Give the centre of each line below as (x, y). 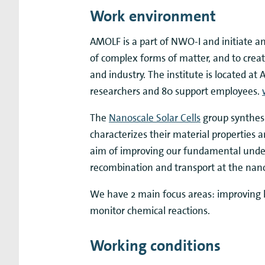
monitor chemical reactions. (150, 210)
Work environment (153, 16)
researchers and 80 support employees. (176, 91)
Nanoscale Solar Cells (155, 117)
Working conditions (155, 245)
